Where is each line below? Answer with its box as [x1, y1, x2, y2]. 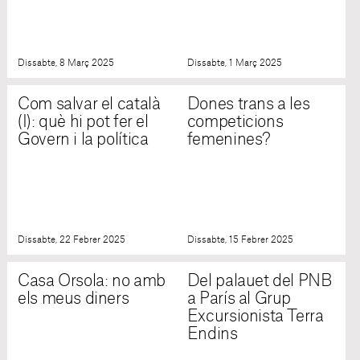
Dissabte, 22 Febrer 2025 [18, 235, 126, 244]
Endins [186, 326, 238, 343]
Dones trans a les [186, 96, 310, 113]
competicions [186, 114, 284, 131]
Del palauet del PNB [186, 273, 332, 290]
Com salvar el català [18, 96, 161, 113]
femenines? [186, 132, 271, 149]
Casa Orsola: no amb [18, 273, 166, 290]
